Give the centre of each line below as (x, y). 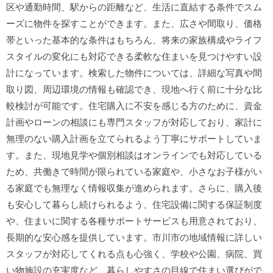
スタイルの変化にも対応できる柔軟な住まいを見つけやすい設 (134, 56)
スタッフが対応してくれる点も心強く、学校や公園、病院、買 (134, 253)
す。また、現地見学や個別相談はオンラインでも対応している (134, 155)
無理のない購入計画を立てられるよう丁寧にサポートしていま (134, 138)
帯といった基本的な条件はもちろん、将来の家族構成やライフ (134, 40)
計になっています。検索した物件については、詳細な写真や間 (134, 73)
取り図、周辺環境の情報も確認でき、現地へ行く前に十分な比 (134, 89)
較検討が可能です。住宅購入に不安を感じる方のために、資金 (134, 105)
